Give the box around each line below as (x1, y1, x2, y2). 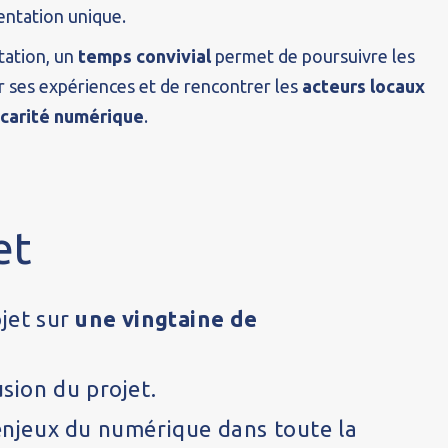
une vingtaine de (75, 306, 259, 332)
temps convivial (78, 46, 212, 67)
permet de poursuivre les (211, 46, 416, 67)
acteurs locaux (302, 76, 426, 97)
